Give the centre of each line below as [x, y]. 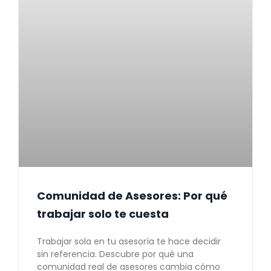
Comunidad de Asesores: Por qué [132, 196]
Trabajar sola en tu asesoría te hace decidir [129, 242]
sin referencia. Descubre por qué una [115, 254]
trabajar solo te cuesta [103, 214]
